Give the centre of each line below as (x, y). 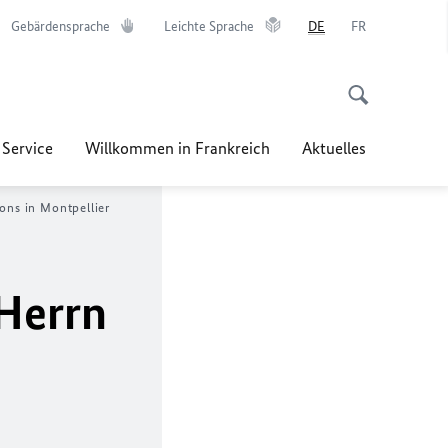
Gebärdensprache (60, 26)
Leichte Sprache (209, 26)
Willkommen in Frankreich (177, 148)
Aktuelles (334, 148)
